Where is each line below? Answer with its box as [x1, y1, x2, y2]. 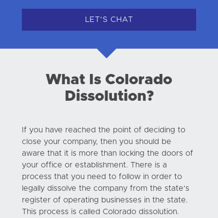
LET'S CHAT [85, 16, 133, 24]
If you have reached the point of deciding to [21, 126, 185, 134]
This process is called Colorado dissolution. [21, 207, 179, 216]
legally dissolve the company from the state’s [21, 184, 189, 192]
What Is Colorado [46, 72, 172, 87]
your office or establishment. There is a [21, 161, 167, 169]
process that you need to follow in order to [21, 172, 182, 181]
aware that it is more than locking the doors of [21, 149, 193, 157]
